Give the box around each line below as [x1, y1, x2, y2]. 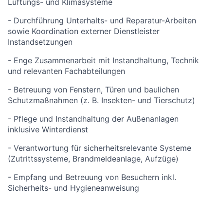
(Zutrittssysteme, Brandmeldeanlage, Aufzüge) [8, 154, 179, 163]
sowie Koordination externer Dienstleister [8, 26, 160, 36]
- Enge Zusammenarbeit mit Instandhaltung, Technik [8, 55, 199, 65]
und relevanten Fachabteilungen [8, 66, 125, 76]
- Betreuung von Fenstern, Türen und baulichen [8, 85, 179, 94]
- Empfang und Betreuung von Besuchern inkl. [8, 172, 176, 182]
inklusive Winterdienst [8, 125, 88, 134]
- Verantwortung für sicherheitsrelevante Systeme [8, 143, 191, 153]
